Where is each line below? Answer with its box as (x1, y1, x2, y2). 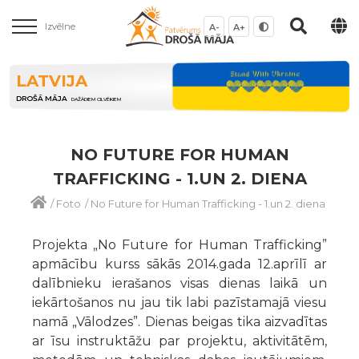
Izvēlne (45, 21, 76, 32)
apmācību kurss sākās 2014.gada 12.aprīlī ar (32, 256, 327, 272)
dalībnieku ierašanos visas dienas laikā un (32, 275, 327, 291)
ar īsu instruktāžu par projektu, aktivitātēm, (32, 333, 327, 349)
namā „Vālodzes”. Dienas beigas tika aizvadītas (32, 313, 327, 329)
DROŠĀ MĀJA (16, 94, 67, 103)
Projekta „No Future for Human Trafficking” (32, 236, 327, 252)
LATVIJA (16, 71, 87, 91)
